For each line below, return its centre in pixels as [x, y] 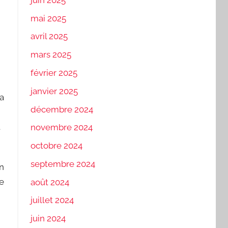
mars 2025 [51, 55]
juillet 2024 [52, 200]
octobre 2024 [56, 146]
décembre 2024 [62, 109]
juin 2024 [48, 219]
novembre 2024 [61, 127]
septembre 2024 [63, 164]
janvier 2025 [54, 91]
